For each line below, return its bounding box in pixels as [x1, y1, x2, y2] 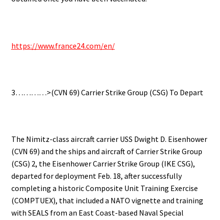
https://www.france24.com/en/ [11, 40, 115, 51]
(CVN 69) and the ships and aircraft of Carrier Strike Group [11, 146, 202, 157]
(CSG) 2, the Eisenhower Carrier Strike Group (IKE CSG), [11, 159, 195, 169]
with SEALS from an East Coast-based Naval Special [11, 208, 184, 218]
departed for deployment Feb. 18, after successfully [11, 171, 182, 181]
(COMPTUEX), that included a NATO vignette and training [11, 195, 203, 206]
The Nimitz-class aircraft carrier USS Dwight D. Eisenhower [11, 134, 207, 144]
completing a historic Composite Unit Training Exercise [11, 183, 198, 193]
